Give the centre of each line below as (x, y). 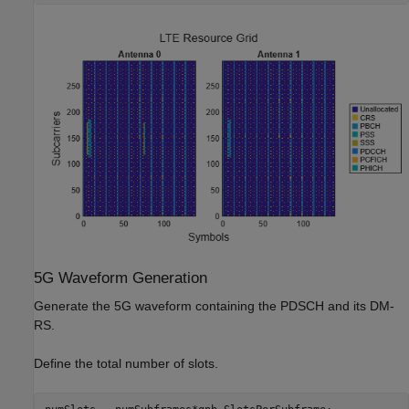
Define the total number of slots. (126, 363)
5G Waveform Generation (121, 278)
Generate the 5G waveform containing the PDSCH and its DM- (214, 305)
